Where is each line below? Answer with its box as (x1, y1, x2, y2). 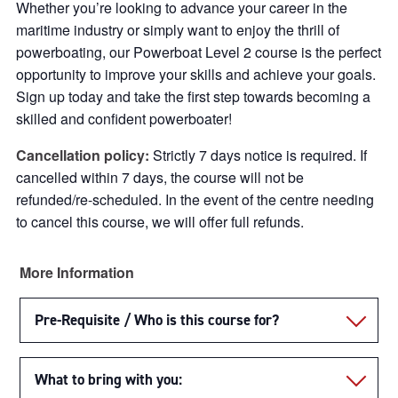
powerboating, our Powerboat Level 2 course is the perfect (16, 42, 381, 62)
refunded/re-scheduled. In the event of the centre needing (16, 189, 374, 210)
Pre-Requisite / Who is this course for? (35, 310, 279, 330)
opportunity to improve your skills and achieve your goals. (16, 64, 376, 84)
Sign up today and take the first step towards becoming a (16, 86, 370, 107)
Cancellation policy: (16, 145, 153, 165)
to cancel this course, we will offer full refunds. (16, 211, 304, 232)
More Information (20, 262, 134, 283)
